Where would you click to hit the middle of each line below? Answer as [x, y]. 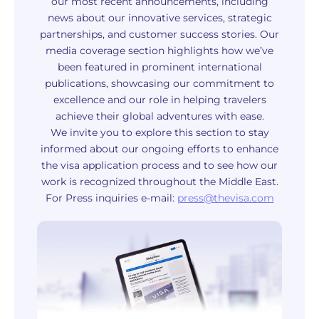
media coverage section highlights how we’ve [159, 51]
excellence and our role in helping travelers [159, 100]
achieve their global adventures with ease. [159, 116]
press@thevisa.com [225, 198]
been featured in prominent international [159, 67]
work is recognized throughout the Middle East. [159, 182]
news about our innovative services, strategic [159, 18]
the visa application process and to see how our [159, 165]
